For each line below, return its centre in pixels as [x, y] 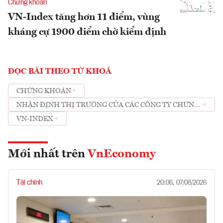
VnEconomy [122, 155]
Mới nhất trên [48, 155]
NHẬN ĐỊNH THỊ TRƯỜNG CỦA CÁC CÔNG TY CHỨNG [108, 105]
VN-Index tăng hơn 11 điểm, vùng [84, 18]
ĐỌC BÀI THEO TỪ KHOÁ [60, 72]
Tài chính [29, 183]
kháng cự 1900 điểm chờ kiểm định [87, 33]
